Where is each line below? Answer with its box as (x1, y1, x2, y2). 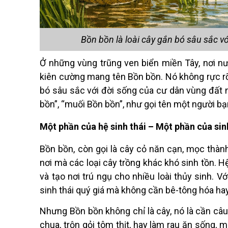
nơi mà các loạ (40, 157, 99, 168)
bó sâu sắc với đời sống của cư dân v (40, 85, 191, 96)
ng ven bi (111, 58, 149, 69)
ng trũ (87, 58, 111, 69)
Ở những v (40, 58, 82, 69)
